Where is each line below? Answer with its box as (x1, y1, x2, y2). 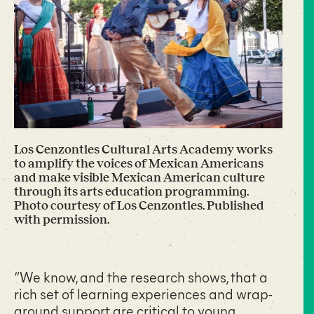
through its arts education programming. (14, 184, 249, 198)
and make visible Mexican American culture (14, 170, 265, 184)
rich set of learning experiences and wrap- (14, 283, 272, 303)
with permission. (14, 212, 109, 226)
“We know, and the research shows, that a (14, 266, 268, 286)
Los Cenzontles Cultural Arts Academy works (14, 142, 273, 156)
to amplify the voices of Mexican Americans (14, 156, 264, 170)
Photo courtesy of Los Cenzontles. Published (14, 198, 264, 212)
